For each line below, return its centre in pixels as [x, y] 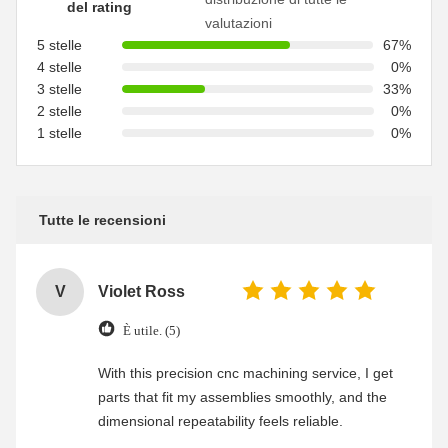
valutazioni [238, 23]
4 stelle [59, 67]
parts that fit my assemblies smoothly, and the [242, 397]
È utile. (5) [151, 330]
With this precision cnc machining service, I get [245, 373]
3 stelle [59, 89]
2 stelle [59, 111]
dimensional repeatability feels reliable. [220, 421]
